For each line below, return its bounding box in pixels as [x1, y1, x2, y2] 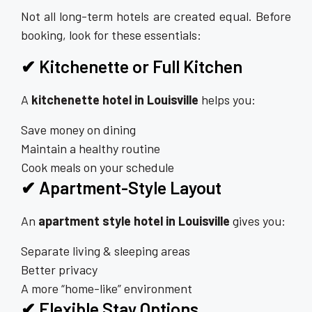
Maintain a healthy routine [21, 140, 160, 156]
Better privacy [21, 261, 97, 277]
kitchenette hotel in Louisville [31, 91, 198, 107]
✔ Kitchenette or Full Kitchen [21, 55, 242, 77]
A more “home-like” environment [21, 280, 192, 296]
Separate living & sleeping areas [21, 242, 190, 258]
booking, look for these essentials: [21, 26, 201, 42]
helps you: [198, 91, 256, 107]
